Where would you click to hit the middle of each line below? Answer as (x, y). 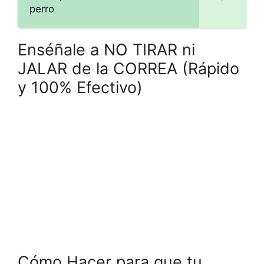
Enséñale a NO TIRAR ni (106, 50)
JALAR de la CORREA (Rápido (128, 69)
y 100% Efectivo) (80, 88)
